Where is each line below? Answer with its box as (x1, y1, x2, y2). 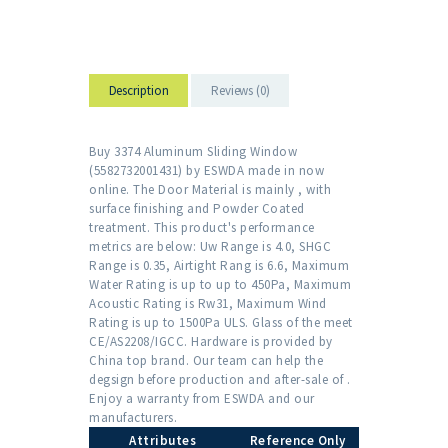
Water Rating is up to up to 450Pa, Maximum (89, 276, 351, 294)
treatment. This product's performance (89, 219, 315, 237)
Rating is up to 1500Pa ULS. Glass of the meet (89, 314, 353, 332)
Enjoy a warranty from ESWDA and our (89, 390, 315, 408)
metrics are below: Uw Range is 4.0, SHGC (89, 238, 331, 256)
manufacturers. (89, 409, 177, 427)
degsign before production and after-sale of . (89, 371, 351, 389)
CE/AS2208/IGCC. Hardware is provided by (89, 333, 333, 351)
